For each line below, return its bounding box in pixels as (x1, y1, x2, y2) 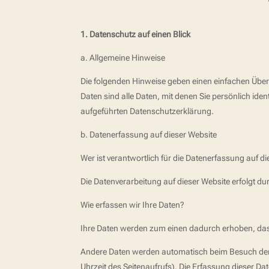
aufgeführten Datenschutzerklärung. (80, 106, 214, 116)
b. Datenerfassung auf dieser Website (80, 130, 217, 140)
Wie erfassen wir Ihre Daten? (80, 200, 185, 210)
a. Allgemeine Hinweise (80, 53, 166, 63)
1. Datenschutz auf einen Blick (80, 29, 191, 40)
